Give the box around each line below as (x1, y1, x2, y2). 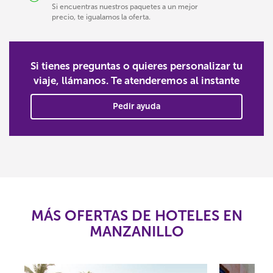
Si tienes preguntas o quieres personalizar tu (30, 60, 243, 72)
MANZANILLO (89, 222, 184, 240)
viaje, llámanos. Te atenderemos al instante (34, 74, 239, 87)
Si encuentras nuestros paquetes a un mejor (52, 2, 198, 11)
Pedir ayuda (113, 101, 160, 112)
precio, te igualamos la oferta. (52, 13, 151, 21)
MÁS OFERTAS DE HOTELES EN (30, 207, 243, 224)
